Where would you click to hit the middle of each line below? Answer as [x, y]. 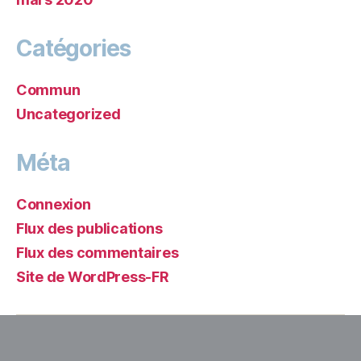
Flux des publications [89, 228]
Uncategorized [68, 114]
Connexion [54, 204]
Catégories [73, 48]
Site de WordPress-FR [93, 277]
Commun [48, 90]
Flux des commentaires [98, 253]
